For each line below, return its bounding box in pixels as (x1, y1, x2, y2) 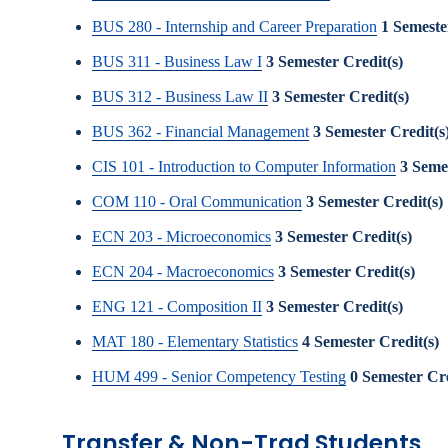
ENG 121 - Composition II (92, 298, 262, 315)
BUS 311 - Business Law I (92, 53, 262, 70)
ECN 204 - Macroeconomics (92, 263, 274, 280)
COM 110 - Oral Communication (92, 193, 302, 210)
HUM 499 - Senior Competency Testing (92, 368, 346, 385)
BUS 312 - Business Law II (92, 88, 268, 105)
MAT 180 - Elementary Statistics (92, 333, 298, 350)
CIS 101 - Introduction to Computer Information (92, 158, 396, 175)
